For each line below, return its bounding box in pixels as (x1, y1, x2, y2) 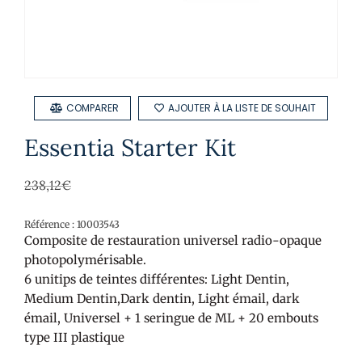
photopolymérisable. (24, 252, 146, 267)
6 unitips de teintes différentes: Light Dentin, (24, 271, 289, 287)
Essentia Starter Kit (24, 133, 236, 162)
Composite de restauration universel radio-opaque (24, 233, 322, 248)
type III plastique (24, 330, 124, 345)
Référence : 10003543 (24, 218, 120, 230)
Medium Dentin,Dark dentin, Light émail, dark (24, 291, 300, 306)
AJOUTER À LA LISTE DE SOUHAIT (168, 101, 316, 115)
